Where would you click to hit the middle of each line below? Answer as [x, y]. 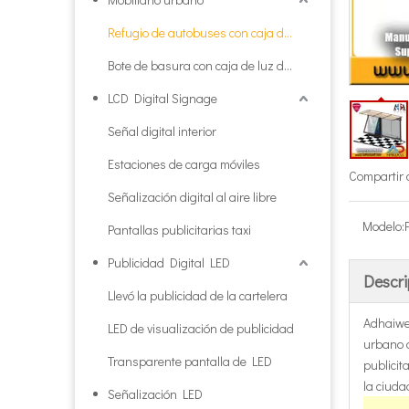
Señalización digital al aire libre [192, 197]
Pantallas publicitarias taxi [179, 230]
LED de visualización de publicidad [201, 328]
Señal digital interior [162, 131]
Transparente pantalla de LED [190, 361]
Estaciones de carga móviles [184, 164]
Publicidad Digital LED [169, 262]
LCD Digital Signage [163, 98]
